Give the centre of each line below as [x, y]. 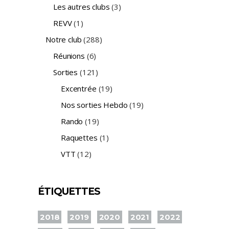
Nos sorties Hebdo [94, 105]
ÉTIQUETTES [69, 192]
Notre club [64, 40]
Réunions [69, 56]
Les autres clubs [82, 7]
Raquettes [79, 138]
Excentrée [79, 89]
